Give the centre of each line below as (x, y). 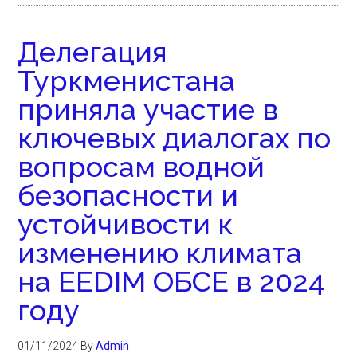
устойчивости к (126, 224)
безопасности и (128, 195)
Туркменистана (127, 80)
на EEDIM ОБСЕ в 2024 (171, 281)
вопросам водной (141, 167)
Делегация (93, 52)
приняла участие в (148, 109)
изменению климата (160, 253)
